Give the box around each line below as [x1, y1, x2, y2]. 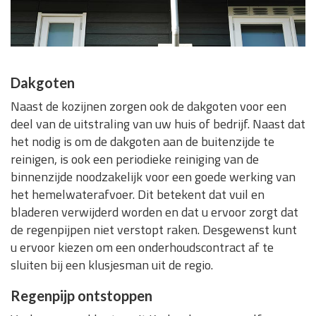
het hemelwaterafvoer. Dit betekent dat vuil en [11, 185, 265, 205]
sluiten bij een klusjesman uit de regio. [11, 255, 213, 275]
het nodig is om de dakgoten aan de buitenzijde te [11, 132, 274, 152]
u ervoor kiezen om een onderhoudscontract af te [11, 238, 274, 257]
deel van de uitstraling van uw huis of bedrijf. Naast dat [11, 114, 305, 134]
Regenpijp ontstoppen [11, 287, 152, 305]
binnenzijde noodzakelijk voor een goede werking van [11, 167, 296, 187]
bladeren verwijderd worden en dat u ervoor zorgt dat [11, 202, 298, 222]
